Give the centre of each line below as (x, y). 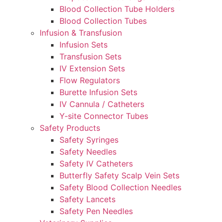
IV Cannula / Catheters (102, 104)
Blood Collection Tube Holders (117, 9)
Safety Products (70, 128)
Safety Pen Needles (96, 211)
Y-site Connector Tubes (104, 116)
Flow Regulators (90, 80)
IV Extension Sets (92, 68)
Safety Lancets (87, 199)
